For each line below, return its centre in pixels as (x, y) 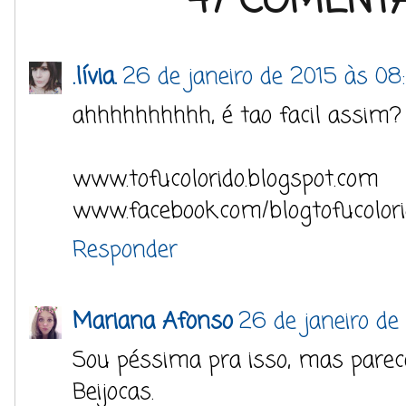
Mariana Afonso (153, 322)
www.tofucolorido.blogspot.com (226, 179)
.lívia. (95, 77)
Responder (125, 250)
